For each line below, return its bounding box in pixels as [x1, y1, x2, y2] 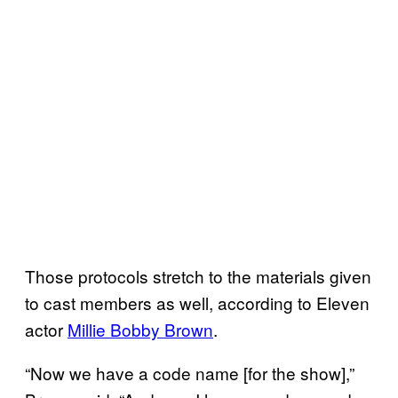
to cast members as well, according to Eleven [25, 290, 370, 314]
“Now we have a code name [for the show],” [25, 360, 354, 385]
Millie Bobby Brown [68, 316, 213, 341]
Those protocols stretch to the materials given [25, 263, 371, 288]
